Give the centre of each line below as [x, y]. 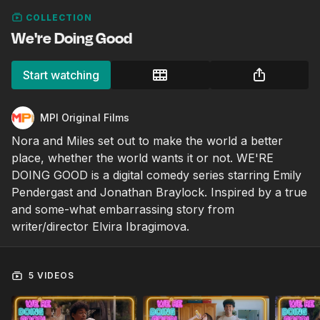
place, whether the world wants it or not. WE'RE [142, 157]
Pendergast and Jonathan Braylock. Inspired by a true [159, 192]
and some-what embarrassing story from [123, 209]
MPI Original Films [85, 117]
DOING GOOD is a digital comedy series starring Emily [156, 175]
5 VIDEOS [50, 275]
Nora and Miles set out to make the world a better [147, 140]
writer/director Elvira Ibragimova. [100, 226]
